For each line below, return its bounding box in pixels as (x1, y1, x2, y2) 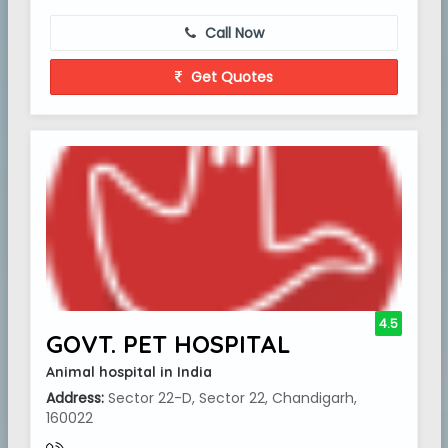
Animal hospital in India (46, 363, 212, 381)
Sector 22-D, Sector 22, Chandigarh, (104, 388, 357, 408)
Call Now (200, 23, 264, 43)
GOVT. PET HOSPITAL (46, 329, 290, 359)
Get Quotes (187, 67, 273, 87)
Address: (46, 388, 104, 408)
